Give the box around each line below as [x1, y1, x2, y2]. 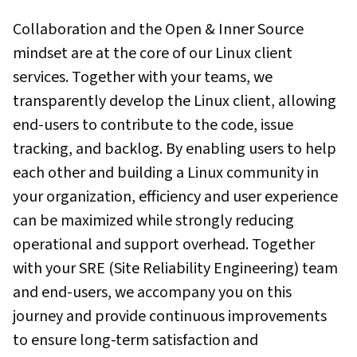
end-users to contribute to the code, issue [13, 114, 293, 136]
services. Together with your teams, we [13, 66, 273, 88]
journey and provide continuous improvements [13, 305, 327, 328]
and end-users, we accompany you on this [13, 281, 292, 304]
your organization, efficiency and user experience [13, 186, 338, 208]
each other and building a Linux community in [13, 162, 319, 184]
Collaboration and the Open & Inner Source [13, 18, 304, 41]
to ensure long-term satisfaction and [13, 329, 258, 351]
